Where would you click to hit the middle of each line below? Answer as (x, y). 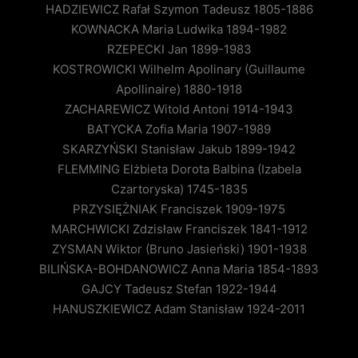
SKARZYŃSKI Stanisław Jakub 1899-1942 (179, 149)
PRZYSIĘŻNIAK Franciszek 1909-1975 (179, 209)
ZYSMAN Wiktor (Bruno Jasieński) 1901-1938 (179, 249)
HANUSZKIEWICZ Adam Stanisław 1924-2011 (179, 309)
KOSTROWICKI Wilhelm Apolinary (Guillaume (179, 70)
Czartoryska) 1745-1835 (179, 189)
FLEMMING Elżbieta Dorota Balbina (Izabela (179, 169)
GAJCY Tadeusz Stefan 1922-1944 (179, 289)
